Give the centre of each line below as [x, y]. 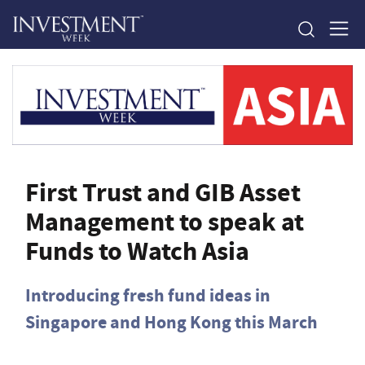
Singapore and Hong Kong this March [172, 323]
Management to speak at [165, 222]
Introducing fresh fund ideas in [148, 296]
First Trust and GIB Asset [163, 193]
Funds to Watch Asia [137, 251]
